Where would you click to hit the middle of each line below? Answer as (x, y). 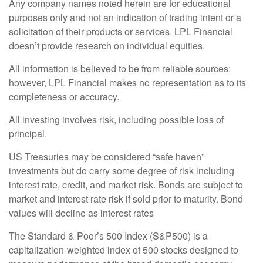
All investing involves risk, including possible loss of (116, 120)
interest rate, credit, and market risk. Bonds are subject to (126, 185)
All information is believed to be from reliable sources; (120, 69)
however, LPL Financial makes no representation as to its (127, 83)
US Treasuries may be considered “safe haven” (107, 157)
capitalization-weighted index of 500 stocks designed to (124, 250)
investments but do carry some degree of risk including (122, 171)
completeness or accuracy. (64, 97)
